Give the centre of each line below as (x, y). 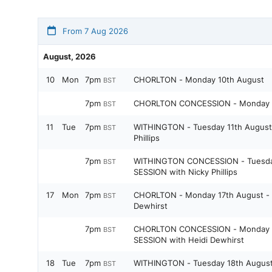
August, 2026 (70, 56)
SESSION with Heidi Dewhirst (189, 240)
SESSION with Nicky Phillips (185, 172)
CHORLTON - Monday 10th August (199, 80)
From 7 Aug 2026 (94, 31)
